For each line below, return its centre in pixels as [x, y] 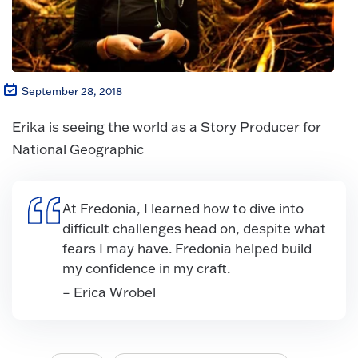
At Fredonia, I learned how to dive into [183, 208]
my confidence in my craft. [146, 268]
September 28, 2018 [72, 91]
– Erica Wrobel [109, 292]
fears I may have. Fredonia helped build [187, 248]
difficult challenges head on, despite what [194, 228]
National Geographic [78, 149]
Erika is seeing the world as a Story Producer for [167, 127]
